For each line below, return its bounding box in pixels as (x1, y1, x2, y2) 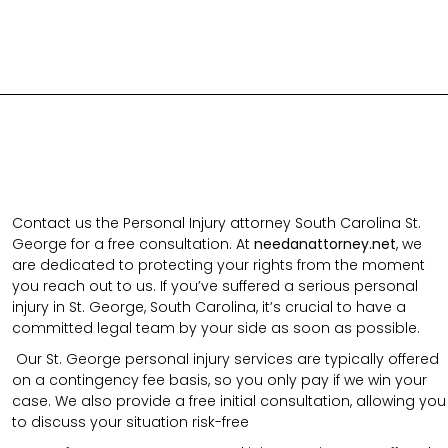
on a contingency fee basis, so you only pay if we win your (12, 369, 427, 390)
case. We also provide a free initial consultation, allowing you (12, 390, 446, 411)
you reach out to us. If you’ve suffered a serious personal (12, 275, 418, 296)
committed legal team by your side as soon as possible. (12, 317, 420, 338)
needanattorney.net (254, 233, 396, 254)
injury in (12, 296, 69, 317)
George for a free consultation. (12, 233, 236, 254)
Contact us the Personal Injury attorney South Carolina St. (12, 212, 421, 233)
